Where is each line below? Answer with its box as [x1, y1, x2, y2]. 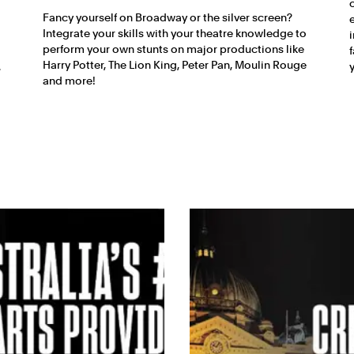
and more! [43, 74, 96, 88]
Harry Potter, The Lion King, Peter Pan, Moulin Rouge [43, 58, 307, 72]
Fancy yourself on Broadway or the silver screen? [43, 11, 293, 24]
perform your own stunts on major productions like [43, 43, 305, 56]
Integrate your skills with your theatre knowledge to [43, 27, 307, 40]
